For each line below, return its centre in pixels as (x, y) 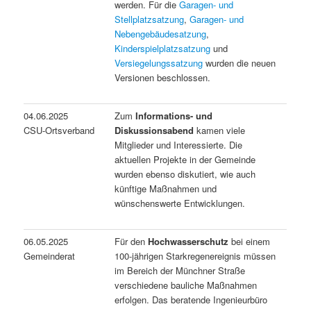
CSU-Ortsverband (59, 130)
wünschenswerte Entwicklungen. (180, 203)
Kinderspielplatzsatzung (163, 48)
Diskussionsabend (154, 130)
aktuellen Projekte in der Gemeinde (185, 159)
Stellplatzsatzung (150, 19)
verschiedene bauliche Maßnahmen (186, 285)
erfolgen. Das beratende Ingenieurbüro (191, 299)
